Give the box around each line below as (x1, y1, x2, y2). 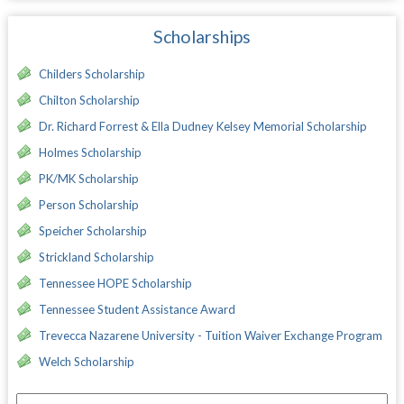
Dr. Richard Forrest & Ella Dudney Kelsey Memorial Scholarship (38, 118, 367, 133)
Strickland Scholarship (38, 249, 154, 264)
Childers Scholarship (38, 66, 145, 81)
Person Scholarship (38, 197, 139, 212)
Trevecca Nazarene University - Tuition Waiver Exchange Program (38, 327, 382, 343)
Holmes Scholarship (38, 144, 142, 160)
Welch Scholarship (38, 353, 134, 369)
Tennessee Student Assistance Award (38, 301, 235, 317)
